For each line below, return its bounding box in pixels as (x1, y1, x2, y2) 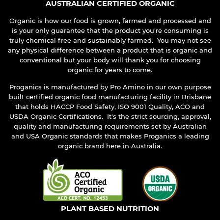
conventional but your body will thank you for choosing (19, 56, 201, 64)
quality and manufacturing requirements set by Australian (13, 122, 207, 131)
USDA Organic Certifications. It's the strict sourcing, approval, (9, 112, 211, 121)
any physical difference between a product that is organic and (8, 46, 212, 55)
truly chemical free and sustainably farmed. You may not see (9, 36, 211, 45)
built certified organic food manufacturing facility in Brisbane (9, 93, 211, 101)
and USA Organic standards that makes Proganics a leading (11, 132, 209, 140)
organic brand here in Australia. (58, 142, 162, 150)
